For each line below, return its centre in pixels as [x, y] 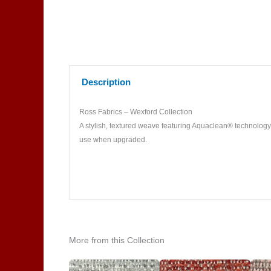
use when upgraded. [113, 140]
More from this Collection [117, 240]
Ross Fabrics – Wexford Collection [135, 112]
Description [106, 82]
